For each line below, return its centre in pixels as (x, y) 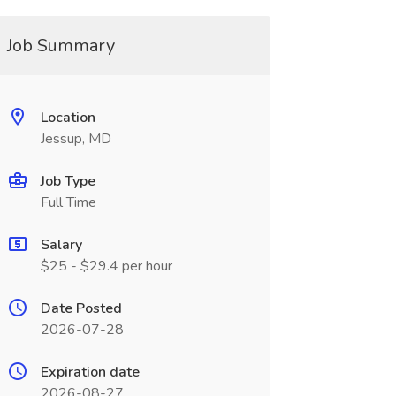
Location (68, 118)
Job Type (68, 181)
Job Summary (61, 46)
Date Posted (81, 308)
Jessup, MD (76, 139)
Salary (61, 245)
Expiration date (90, 372)
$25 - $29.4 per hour (106, 266)
